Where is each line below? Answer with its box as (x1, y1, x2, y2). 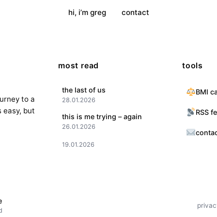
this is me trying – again (62, 112, 142, 121)
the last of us (62, 85, 106, 94)
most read (58, 60, 99, 70)
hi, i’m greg (68, 7, 106, 17)
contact (121, 7, 149, 17)
